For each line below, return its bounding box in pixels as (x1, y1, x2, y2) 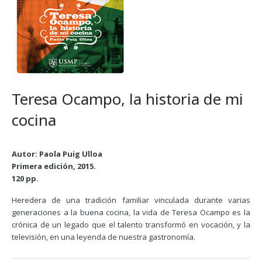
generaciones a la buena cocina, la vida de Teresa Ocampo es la (12, 207, 250, 218)
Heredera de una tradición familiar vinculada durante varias (12, 195, 250, 205)
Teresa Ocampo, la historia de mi (12, 88, 243, 109)
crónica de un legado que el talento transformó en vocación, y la (12, 219, 250, 230)
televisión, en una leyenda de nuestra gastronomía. (12, 232, 195, 242)
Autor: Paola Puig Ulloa (12, 149, 102, 159)
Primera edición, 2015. (12, 161, 96, 171)
